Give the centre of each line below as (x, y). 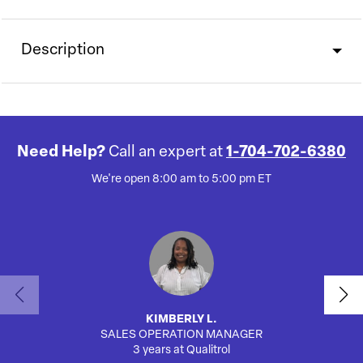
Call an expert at (166, 153)
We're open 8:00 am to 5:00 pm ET (181, 180)
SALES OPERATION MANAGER (181, 335)
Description (63, 51)
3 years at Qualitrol (181, 351)
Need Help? (63, 153)
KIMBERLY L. (181, 320)
